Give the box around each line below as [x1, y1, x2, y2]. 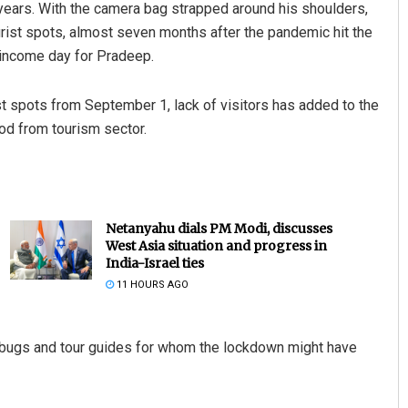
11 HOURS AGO [113, 279, 189, 291]
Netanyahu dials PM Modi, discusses [105, 220, 332, 238]
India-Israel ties [105, 255, 204, 272]
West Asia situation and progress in [105, 238, 327, 255]
